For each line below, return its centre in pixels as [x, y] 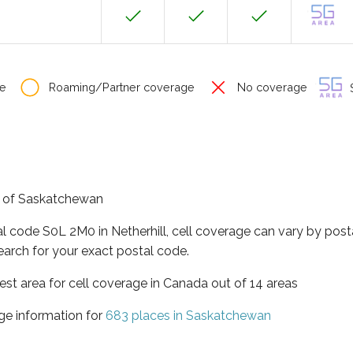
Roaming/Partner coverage [120, 87]
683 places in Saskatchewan [188, 315]
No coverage [271, 87]
